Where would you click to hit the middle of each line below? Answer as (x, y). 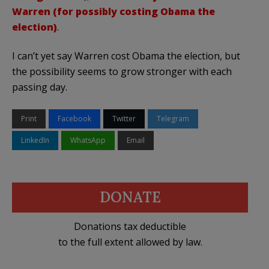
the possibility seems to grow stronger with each (122, 71)
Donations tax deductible (130, 226)
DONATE (130, 197)
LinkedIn (35, 140)
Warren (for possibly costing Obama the (113, 11)
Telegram (173, 118)
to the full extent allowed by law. (130, 242)
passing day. (40, 87)
